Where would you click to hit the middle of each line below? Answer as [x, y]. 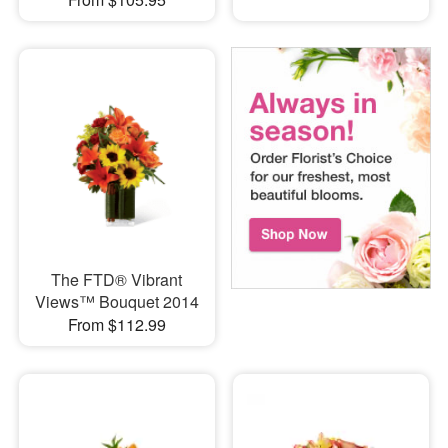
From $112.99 [116, 325]
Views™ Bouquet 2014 [116, 302]
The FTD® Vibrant [117, 280]
